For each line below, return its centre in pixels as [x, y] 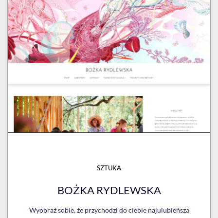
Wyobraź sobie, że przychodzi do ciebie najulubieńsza [109, 210]
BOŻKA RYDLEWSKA [109, 190]
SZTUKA [109, 168]
